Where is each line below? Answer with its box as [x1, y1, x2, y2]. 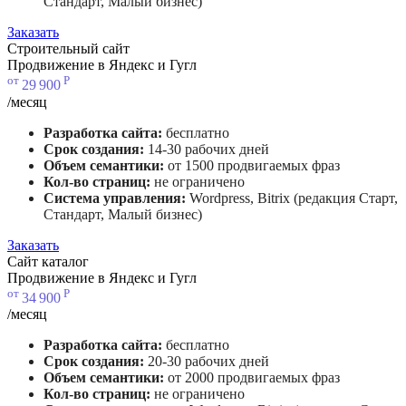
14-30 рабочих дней [148, 140, 269, 157]
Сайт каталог [7, 253, 89, 269]
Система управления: [43, 189, 189, 206]
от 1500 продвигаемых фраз [168, 157, 340, 173]
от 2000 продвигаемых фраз [168, 369, 340, 385]
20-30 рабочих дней [148, 353, 269, 369]
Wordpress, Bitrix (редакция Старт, [189, 189, 398, 206]
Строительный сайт [7, 41, 130, 57]
